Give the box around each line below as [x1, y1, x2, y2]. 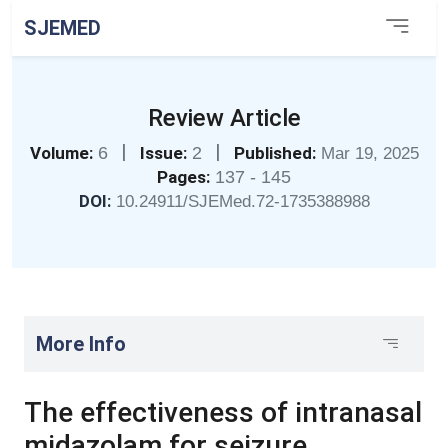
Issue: [139, 143, 187, 163]
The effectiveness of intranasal [24, 396, 422, 429]
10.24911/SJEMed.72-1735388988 [115, 192, 370, 211]
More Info [36, 332, 126, 356]
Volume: [29, 143, 93, 163]
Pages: [157, 167, 210, 187]
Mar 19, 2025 [320, 144, 419, 163]
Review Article [147, 104, 301, 132]
